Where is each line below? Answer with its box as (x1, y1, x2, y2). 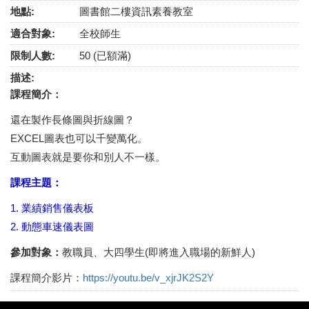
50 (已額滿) (79, 50, 131, 61)
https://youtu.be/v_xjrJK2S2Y (83, 272, 214, 283)
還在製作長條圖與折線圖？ (10, 114, 134, 126)
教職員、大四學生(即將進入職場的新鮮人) (62, 246, 255, 258)
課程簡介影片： (10, 272, 83, 283)
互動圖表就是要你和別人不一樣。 (10, 151, 166, 163)
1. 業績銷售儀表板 (10, 202, 94, 214)
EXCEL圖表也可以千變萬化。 (10, 132, 148, 144)
